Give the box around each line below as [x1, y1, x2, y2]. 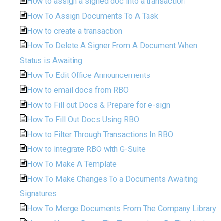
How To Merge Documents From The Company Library [27, 203, 217, 213]
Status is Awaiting [20, 55, 82, 65]
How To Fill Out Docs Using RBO [27, 114, 140, 124]
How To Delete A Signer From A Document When [27, 40, 198, 50]
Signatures [20, 188, 57, 198]
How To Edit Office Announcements [27, 70, 151, 80]
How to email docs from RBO [27, 85, 129, 95]
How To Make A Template [27, 159, 117, 169]
